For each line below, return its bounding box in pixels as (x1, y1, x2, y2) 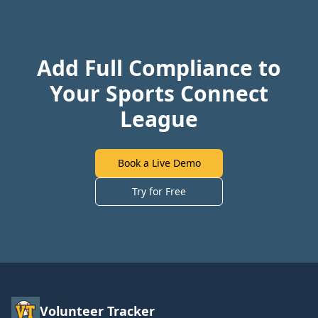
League (120, 104, 198, 133)
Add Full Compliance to (37, 53, 281, 82)
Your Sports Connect (50, 79, 268, 108)
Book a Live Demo (117, 156, 201, 170)
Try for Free (132, 185, 186, 198)
